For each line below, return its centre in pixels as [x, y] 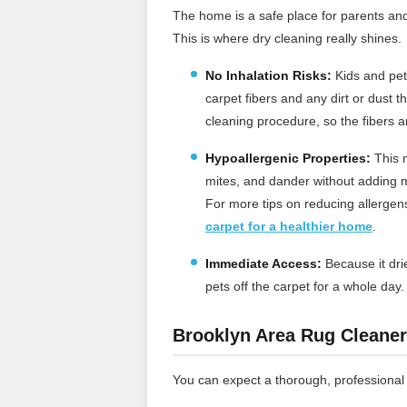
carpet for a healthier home [289, 226]
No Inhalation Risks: [268, 75]
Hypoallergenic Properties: [288, 158]
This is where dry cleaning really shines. [287, 38]
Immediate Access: [263, 263]
